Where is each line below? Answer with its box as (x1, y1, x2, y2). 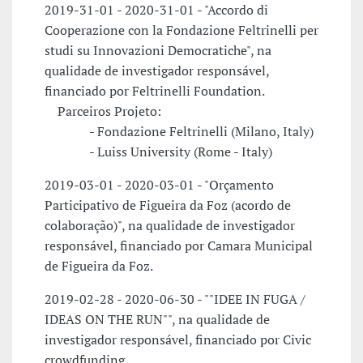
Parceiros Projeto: (45, 102, 161, 121)
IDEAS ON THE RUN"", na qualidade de (45, 310, 270, 329)
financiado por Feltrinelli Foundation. (45, 82, 265, 100)
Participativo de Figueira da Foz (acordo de (45, 196, 291, 215)
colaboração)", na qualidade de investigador (45, 216, 295, 235)
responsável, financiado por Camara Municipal (45, 237, 313, 255)
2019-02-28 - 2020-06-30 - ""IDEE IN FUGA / (45, 290, 305, 309)
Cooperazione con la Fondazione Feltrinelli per (45, 21, 318, 40)
